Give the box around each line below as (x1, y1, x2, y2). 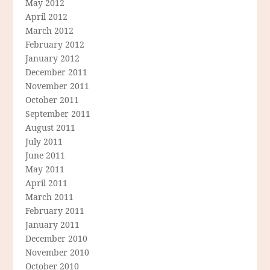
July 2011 (25, 136, 63, 148)
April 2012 (25, 11, 68, 23)
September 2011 (25, 108, 91, 120)
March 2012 (25, 25, 74, 37)
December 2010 (25, 233, 88, 245)
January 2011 (25, 219, 80, 231)
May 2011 (25, 163, 65, 175)
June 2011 (25, 149, 66, 162)
